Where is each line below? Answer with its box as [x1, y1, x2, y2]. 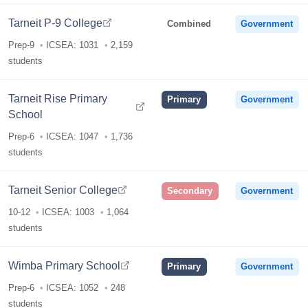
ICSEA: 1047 [46, 131, 99, 142]
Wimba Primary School [8, 258, 121, 272]
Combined [167, 19, 212, 30]
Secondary [167, 186, 213, 197]
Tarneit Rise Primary [8, 91, 108, 104]
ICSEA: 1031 [46, 40, 99, 51]
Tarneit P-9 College [8, 16, 103, 29]
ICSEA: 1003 [42, 207, 95, 218]
